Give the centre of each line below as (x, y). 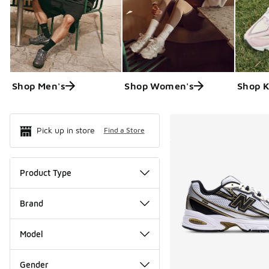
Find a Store (124, 130)
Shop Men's (39, 86)
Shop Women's (159, 86)
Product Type (46, 172)
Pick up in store (66, 130)
